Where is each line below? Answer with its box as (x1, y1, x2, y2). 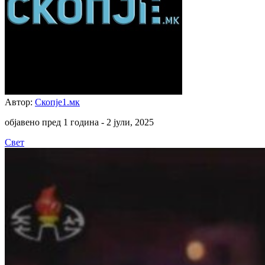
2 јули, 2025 (106, 117, 154, 127)
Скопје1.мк (35, 96, 80, 107)
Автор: (5, 96, 35, 107)
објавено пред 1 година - (5, 117, 106, 127)
